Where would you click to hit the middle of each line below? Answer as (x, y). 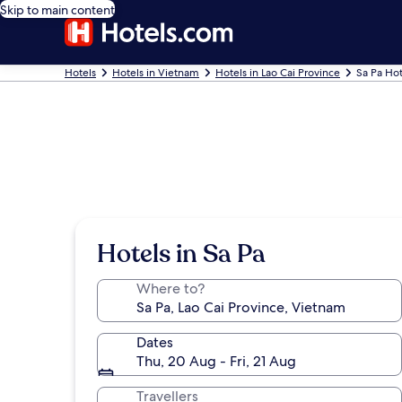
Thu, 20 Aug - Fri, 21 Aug (216, 361)
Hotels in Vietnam (156, 73)
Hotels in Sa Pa (181, 254)
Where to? (170, 288)
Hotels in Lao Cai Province (278, 73)
